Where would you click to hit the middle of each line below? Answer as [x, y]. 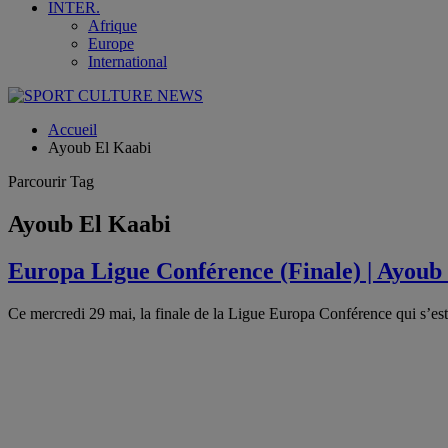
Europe [111, 43]
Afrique [112, 25]
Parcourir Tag [51, 181]
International [127, 61]
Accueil [72, 129]
